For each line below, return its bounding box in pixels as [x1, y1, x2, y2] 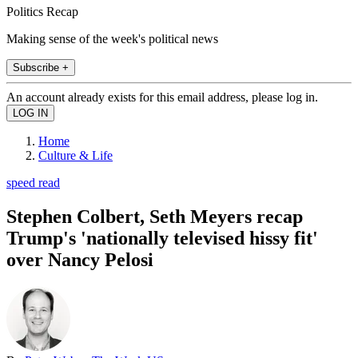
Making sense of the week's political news [6, 31, 218, 46]
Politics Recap [6, 4, 78, 18]
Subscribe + [13, 61, 69, 74]
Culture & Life [38, 148, 113, 162]
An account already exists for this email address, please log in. [6, 89, 318, 104]
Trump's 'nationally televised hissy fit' [6, 227, 318, 249]
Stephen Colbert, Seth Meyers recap [6, 205, 303, 227]
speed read [6, 175, 60, 189]
